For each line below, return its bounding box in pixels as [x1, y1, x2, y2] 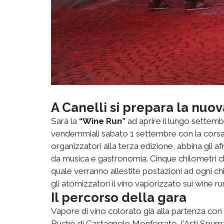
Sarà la [51, 115, 79, 126]
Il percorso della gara [51, 189, 186, 205]
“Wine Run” [79, 115, 125, 126]
